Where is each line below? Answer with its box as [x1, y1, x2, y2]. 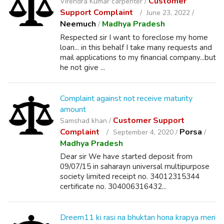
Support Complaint [60, 7, 135, 18]
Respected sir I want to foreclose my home [60, 32, 208, 42]
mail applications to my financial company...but [60, 52, 216, 62]
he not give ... [60, 62, 105, 72]
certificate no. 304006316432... [60, 181, 166, 191]
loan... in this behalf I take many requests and [60, 42, 212, 52]
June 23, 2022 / [144, 8, 194, 17]
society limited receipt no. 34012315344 [60, 171, 199, 181]
